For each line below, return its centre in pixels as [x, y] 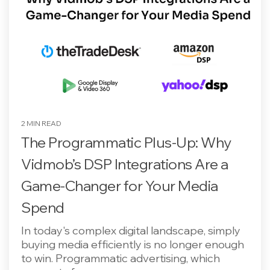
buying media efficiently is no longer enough [133, 244]
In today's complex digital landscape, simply [131, 231]
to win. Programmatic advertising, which [121, 258]
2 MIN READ [41, 123]
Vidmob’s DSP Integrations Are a [125, 164]
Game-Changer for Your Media [120, 186]
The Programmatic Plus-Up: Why [126, 142]
